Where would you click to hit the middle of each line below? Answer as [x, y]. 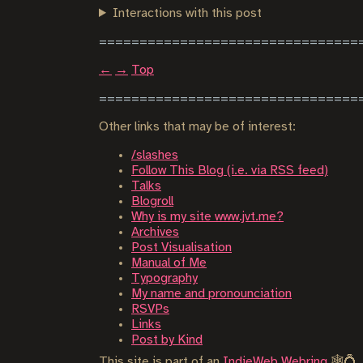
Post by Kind [167, 340]
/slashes [155, 155]
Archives [155, 232]
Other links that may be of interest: [197, 127]
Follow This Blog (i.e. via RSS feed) [230, 171]
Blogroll [152, 201]
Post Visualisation [181, 248]
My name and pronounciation [211, 294]
